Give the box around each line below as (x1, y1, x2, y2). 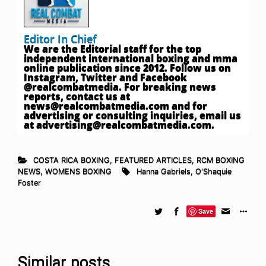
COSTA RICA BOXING (33, 155, 110, 164)
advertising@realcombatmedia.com (36, 118, 211, 131)
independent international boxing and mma (24, 51, 237, 65)
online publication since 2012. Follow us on (24, 61, 231, 74)
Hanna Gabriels (136, 166, 191, 176)
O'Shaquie (195, 166, 232, 176)
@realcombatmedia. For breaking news (24, 80, 216, 93)
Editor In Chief (24, 31, 97, 46)
